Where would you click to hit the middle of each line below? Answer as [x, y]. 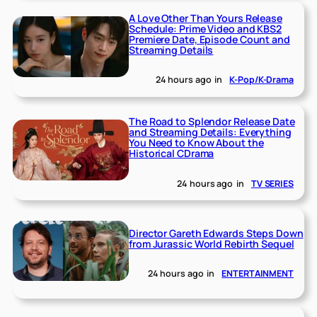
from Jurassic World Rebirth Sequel [212, 243]
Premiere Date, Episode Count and [209, 39]
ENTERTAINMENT [258, 274]
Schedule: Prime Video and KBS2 [206, 28]
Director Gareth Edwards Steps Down [216, 233]
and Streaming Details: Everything [210, 132]
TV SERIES [272, 183]
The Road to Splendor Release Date [212, 121]
